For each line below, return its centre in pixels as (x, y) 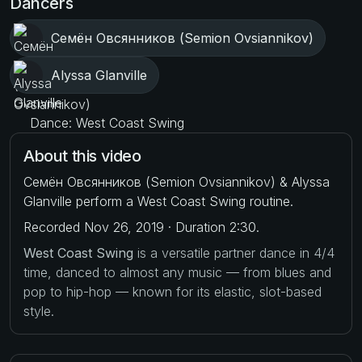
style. (39, 311)
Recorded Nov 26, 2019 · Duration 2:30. (141, 227)
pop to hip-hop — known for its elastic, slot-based (173, 291)
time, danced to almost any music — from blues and (177, 272)
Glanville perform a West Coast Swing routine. (158, 201)
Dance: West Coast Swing (105, 122)
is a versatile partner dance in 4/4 (234, 253)
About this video (82, 156)
